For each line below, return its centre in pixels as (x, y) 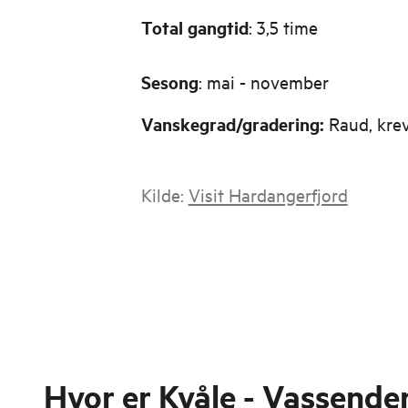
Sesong (169, 82)
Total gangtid (194, 27)
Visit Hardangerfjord (268, 194)
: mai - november (263, 82)
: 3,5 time (283, 27)
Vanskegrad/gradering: (235, 124)
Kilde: (164, 194)
